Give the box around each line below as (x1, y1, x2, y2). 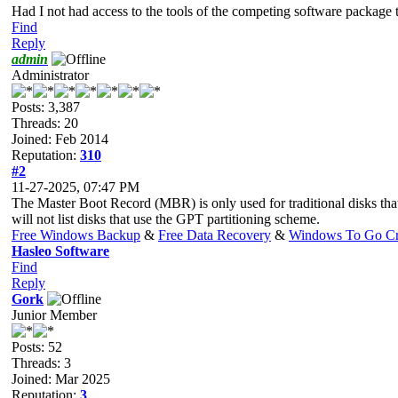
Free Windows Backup (12, 227, 140, 243)
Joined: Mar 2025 (12, 370, 110, 386)
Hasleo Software (12, 243, 109, 259)
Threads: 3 (12, 354, 71, 370)
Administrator (12, 67, 89, 83)
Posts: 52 (12, 338, 62, 354)
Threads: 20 (12, 115, 78, 131)
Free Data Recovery (158, 227, 271, 243)
